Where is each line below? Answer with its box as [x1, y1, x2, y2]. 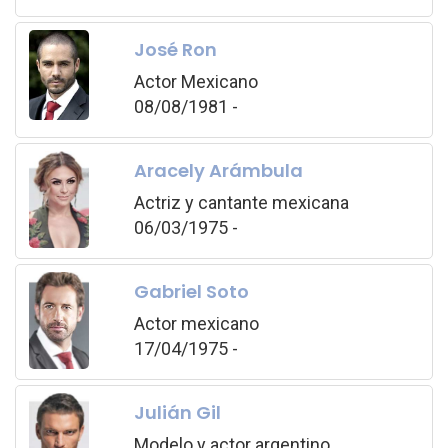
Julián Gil [133, 400, 221, 426]
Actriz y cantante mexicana [133, 192, 349, 214]
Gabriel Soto [133, 279, 249, 305]
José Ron [133, 37, 217, 63]
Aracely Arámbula [133, 158, 303, 184]
